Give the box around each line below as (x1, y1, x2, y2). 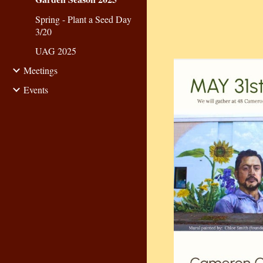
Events (23, 83, 48, 96)
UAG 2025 (35, 45, 76, 57)
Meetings (23, 64, 58, 76)
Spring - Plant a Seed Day (35, 13, 131, 25)
